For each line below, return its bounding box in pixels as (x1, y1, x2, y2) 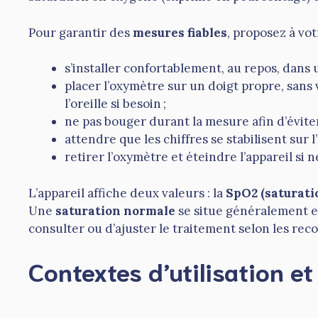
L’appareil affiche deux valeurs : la (28, 185, 226, 201)
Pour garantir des (28, 24, 133, 40)
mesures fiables (133, 24, 227, 40)
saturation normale (55, 202, 175, 219)
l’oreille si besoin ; (65, 96, 166, 112)
